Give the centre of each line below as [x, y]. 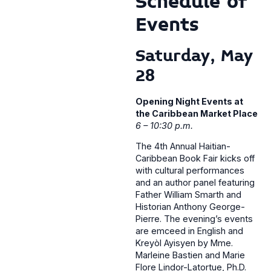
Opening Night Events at [189, 101]
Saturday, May [194, 56]
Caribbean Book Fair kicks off [195, 158]
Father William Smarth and [188, 195]
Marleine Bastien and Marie [190, 255]
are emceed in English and [189, 231]
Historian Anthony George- [190, 207]
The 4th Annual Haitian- [183, 146]
